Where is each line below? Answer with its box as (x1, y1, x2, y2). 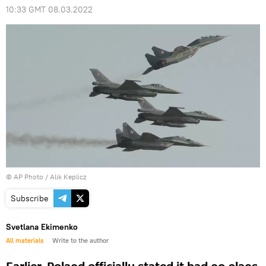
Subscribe (11, 192, 49, 204)
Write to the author (52, 236, 109, 245)
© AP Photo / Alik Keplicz (6, 172, 86, 181)
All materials (6, 236, 43, 245)
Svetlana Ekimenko (6, 221, 78, 232)
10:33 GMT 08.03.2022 (6, 4, 93, 15)
